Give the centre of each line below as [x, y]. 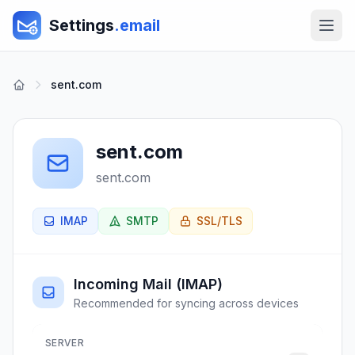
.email [137, 25]
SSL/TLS [219, 221]
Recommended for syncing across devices [186, 303]
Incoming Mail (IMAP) [148, 284]
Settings [82, 25]
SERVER [65, 343]
